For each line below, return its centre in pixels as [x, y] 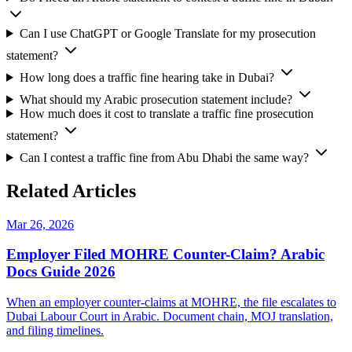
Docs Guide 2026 [61, 272]
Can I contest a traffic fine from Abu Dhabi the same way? [164, 157]
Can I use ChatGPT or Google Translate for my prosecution [167, 33]
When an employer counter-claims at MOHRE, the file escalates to [171, 302]
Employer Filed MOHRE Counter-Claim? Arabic [165, 255]
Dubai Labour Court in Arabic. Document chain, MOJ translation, [170, 317]
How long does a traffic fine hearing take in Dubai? [147, 77]
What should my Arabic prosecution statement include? [156, 99]
